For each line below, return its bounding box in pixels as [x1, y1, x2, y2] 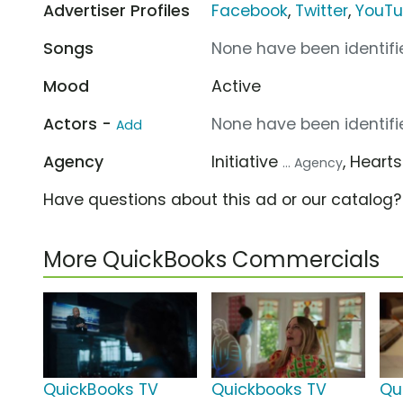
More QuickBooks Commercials [43, 244, 380, 274]
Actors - [43, 112, 116, 135]
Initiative [211, 150, 283, 173]
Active [211, 75, 262, 97]
